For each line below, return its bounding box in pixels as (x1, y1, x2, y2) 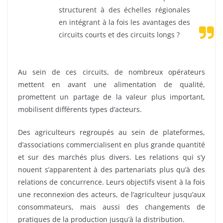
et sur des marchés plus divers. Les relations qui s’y (18, 152, 205, 162)
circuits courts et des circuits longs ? (59, 29, 180, 39)
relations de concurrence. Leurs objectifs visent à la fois (18, 177, 205, 187)
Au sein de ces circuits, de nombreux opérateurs (18, 67, 205, 77)
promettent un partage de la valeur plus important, (18, 92, 205, 102)
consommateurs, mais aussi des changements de (18, 202, 205, 212)
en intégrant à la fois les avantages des (59, 17, 190, 27)
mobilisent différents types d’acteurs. (18, 104, 142, 114)
